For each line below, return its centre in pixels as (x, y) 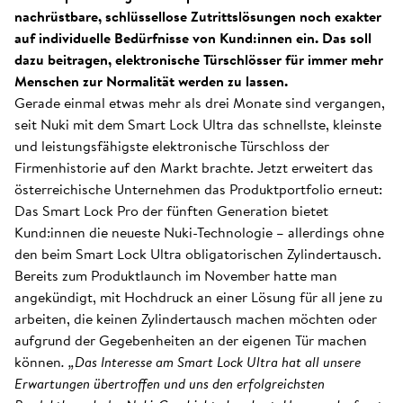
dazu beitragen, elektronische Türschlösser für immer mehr (199, 59)
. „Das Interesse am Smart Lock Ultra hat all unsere (211, 362)
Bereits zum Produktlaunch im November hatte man (176, 275)
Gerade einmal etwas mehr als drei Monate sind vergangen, (200, 103)
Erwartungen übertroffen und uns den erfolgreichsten (170, 383)
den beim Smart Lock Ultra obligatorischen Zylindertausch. (198, 254)
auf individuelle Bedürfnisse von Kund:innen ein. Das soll (193, 38)
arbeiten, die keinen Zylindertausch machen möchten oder (196, 318)
